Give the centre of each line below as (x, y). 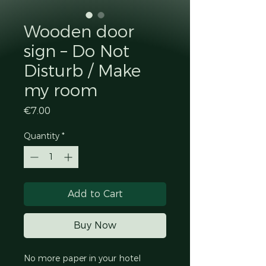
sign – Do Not (77, 51)
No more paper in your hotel (83, 258)
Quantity (42, 136)
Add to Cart (95, 194)
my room (61, 90)
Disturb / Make (82, 70)
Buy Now (95, 225)
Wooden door (79, 31)
